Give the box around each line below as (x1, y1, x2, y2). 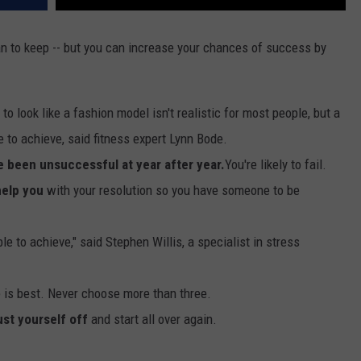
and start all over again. (88, 311, 217, 328)
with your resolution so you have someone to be (44, 182, 300, 199)
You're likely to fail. (225, 156, 326, 173)
